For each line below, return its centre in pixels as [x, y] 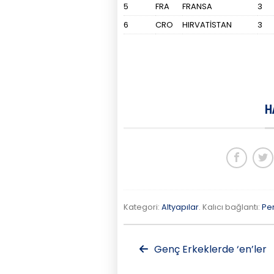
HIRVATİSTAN [207, 25]
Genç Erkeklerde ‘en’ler [209, 249]
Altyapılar [180, 207]
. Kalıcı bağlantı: [230, 207]
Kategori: [143, 207]
